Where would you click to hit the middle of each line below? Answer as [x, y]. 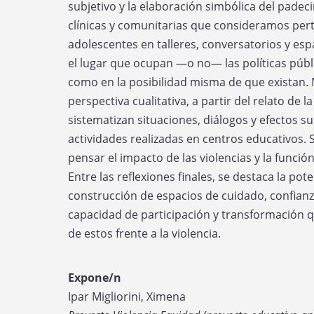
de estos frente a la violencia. [144, 233]
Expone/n [95, 278]
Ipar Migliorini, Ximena [127, 296]
